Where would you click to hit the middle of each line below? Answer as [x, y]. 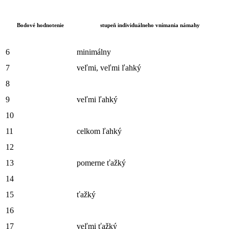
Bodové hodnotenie [40, 25]
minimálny [94, 52]
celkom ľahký [99, 131]
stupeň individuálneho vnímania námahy [150, 25]
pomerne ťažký [101, 163]
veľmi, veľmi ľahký [109, 68]
